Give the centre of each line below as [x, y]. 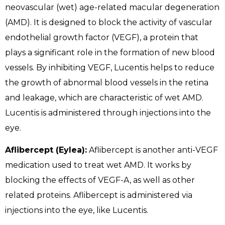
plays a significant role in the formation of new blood [110, 52]
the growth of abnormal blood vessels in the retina [107, 82]
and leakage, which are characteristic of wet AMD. [104, 97]
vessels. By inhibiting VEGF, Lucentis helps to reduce [110, 67]
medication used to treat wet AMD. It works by [98, 165]
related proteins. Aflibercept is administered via [99, 195]
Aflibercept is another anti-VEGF [152, 150]
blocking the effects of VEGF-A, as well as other [100, 180]
